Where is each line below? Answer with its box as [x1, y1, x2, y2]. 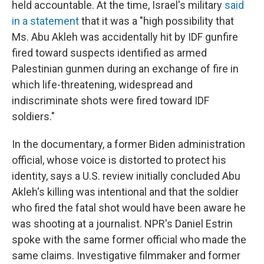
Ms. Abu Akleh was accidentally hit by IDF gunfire [12, 31, 238, 43]
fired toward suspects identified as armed [12, 47, 207, 59]
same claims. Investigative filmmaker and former [12, 249, 240, 262]
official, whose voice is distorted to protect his [12, 154, 226, 166]
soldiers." [12, 110, 55, 123]
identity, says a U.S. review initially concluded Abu [12, 170, 240, 182]
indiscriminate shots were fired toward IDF [12, 94, 209, 107]
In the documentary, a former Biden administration [12, 138, 245, 150]
